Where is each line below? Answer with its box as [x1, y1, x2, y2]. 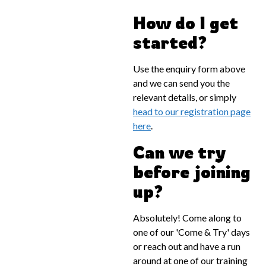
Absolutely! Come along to [133, 212, 242, 223]
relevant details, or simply [133, 91, 236, 103]
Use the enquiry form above [133, 63, 245, 74]
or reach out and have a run [133, 240, 240, 252]
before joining [133, 161, 251, 182]
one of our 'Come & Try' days [133, 226, 250, 237]
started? [133, 32, 207, 53]
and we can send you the [133, 77, 230, 88]
